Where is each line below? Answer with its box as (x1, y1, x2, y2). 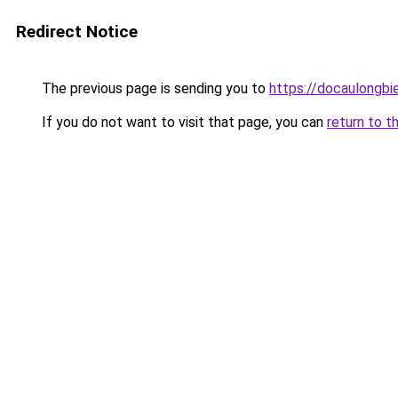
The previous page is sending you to (38, 80, 269, 97)
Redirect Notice (16, 21, 138, 42)
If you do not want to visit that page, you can (38, 114, 327, 131)
